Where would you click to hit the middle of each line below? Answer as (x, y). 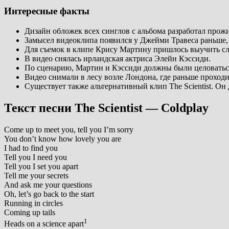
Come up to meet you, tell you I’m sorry (69, 129)
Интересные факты (47, 11)
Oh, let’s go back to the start (49, 194)
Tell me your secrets (36, 175)
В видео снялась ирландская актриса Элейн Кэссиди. (118, 59)
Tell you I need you (36, 157)
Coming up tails (30, 212)
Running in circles (33, 203)
